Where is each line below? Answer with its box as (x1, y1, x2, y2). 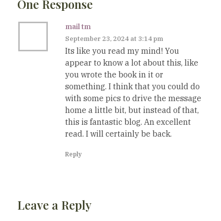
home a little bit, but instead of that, (65, 105, 199, 115)
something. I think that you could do (65, 81, 200, 92)
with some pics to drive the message (65, 93, 201, 104)
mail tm (65, 22, 91, 32)
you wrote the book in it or (65, 70, 163, 80)
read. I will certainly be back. (65, 129, 172, 139)
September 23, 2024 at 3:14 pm (65, 35, 163, 43)
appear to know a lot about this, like (65, 58, 198, 68)
